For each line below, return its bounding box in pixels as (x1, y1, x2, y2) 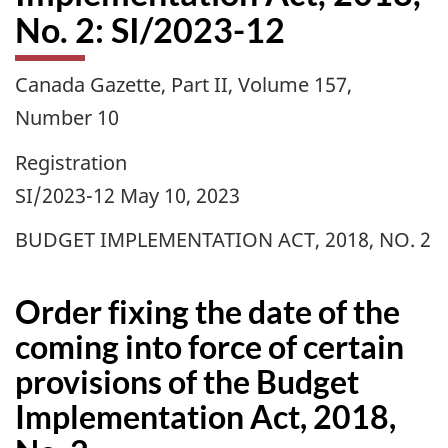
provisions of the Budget (15, 362, 359, 402)
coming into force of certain (15, 327, 404, 367)
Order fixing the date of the (15, 292, 400, 332)
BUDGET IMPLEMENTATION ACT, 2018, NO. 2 (15, 226, 431, 254)
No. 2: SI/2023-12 (15, 9, 285, 51)
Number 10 (15, 104, 119, 132)
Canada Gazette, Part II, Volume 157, (15, 71, 352, 99)
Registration (15, 148, 127, 176)
